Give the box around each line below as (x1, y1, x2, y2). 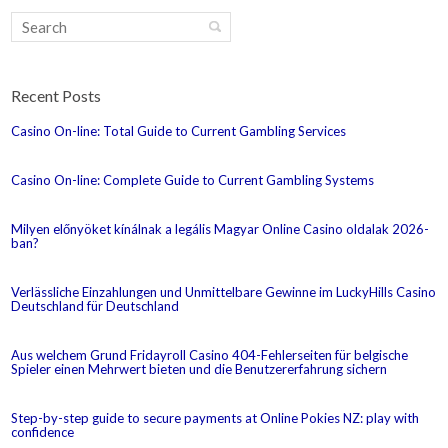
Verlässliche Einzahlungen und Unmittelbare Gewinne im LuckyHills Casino (11, 283, 437, 300)
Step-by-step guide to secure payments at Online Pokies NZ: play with (11, 409, 420, 426)
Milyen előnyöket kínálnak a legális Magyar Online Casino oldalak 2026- (11, 220, 430, 237)
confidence (11, 423, 75, 440)
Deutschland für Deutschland (11, 297, 180, 314)
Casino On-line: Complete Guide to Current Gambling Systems (11, 171, 375, 188)
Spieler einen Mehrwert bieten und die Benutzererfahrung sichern (11, 360, 388, 377)
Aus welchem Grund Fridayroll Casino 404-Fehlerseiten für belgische (11, 346, 409, 363)
